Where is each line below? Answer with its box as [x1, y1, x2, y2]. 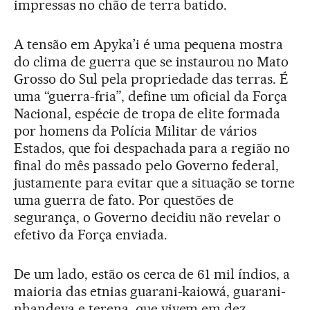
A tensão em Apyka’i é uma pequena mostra [14, 36, 284, 53]
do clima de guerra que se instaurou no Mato [14, 53, 289, 71]
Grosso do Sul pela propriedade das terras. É [14, 71, 289, 88]
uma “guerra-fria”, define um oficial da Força [14, 88, 288, 105]
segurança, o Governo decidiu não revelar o [14, 209, 282, 226]
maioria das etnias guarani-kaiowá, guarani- [14, 283, 286, 300]
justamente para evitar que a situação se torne [14, 174, 295, 192]
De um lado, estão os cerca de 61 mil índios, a [14, 266, 291, 283]
